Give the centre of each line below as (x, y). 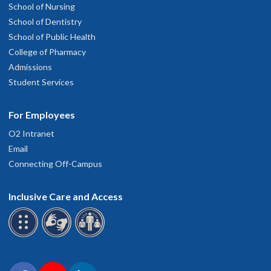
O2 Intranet (31, 133)
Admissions (30, 67)
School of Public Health (52, 37)
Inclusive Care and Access (66, 196)
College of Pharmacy (47, 52)
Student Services (41, 82)
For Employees (42, 115)
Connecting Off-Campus (55, 164)
